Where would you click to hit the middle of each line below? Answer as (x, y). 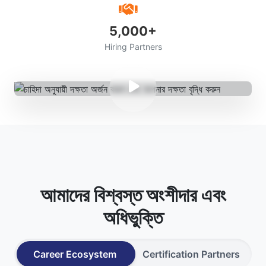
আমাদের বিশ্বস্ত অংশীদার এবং (133, 195)
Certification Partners (191, 254)
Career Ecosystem (75, 254)
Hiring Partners (133, 46)
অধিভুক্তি (133, 218)
